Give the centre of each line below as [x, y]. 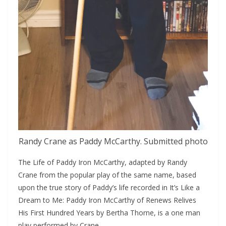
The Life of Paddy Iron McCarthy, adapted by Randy [103, 162]
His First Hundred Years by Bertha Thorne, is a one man [109, 213]
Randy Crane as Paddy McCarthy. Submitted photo [113, 142]
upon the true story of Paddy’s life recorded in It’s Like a [109, 188]
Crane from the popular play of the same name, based [107, 175]
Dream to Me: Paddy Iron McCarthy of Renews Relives [107, 200]
